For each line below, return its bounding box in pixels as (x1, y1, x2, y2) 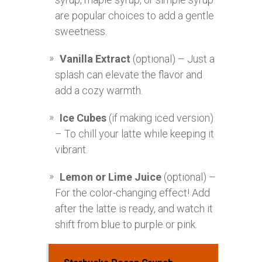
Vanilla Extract (60, 53, 130, 65)
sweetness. (55, 25, 107, 38)
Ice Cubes (60, 112, 106, 125)
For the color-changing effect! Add (55, 187, 210, 199)
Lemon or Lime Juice (60, 171, 161, 184)
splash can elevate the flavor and (55, 68, 202, 81)
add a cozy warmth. (55, 84, 143, 97)
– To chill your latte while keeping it (55, 127, 214, 140)
